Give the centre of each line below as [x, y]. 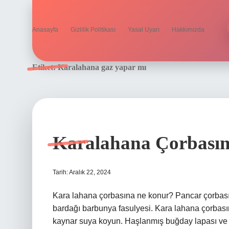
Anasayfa [45, 30]
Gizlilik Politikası [93, 30]
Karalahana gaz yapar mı [102, 67]
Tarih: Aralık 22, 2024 [82, 172]
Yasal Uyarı [144, 30]
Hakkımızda [188, 30]
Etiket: [45, 67]
